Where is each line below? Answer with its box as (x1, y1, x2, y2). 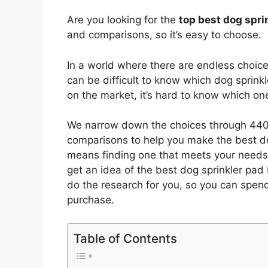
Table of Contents (74, 230, 177, 246)
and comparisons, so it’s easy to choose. (67, 29, 261, 41)
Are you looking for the (67, 14, 179, 26)
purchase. (67, 194, 114, 206)
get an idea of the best (67, 164, 177, 176)
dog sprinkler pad (177, 164, 264, 176)
